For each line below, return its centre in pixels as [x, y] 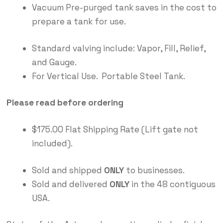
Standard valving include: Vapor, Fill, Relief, [118, 48]
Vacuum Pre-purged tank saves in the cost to [124, 8]
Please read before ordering [65, 103]
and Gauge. [54, 62]
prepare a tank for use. [79, 22]
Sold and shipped [68, 170]
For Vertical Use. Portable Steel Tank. [108, 76]
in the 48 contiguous [172, 184]
